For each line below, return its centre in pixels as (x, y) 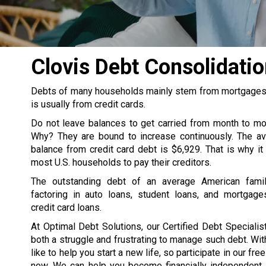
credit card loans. (66, 208)
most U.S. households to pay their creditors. (121, 162)
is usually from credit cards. (88, 104)
